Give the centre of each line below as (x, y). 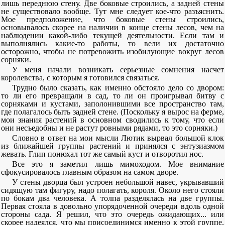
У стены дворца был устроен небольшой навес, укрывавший (118, 182)
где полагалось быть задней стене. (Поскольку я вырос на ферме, (113, 112)
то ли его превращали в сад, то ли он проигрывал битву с (113, 96)
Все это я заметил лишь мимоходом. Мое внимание (118, 164)
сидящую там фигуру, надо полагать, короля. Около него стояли (113, 190)
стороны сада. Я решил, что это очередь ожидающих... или (113, 214)
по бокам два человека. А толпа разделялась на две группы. (113, 198)
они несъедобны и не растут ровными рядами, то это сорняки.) (109, 128)
